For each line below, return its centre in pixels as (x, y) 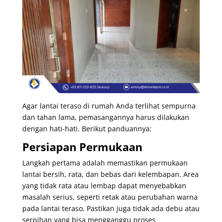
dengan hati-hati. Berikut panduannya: (87, 128)
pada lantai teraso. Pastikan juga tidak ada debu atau (111, 208)
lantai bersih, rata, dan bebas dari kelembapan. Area (110, 174)
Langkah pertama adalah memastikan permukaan (105, 163)
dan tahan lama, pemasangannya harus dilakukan (106, 117)
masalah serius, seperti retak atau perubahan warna (110, 197)
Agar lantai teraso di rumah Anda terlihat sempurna (109, 106)
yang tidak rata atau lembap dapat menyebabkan (104, 185)
